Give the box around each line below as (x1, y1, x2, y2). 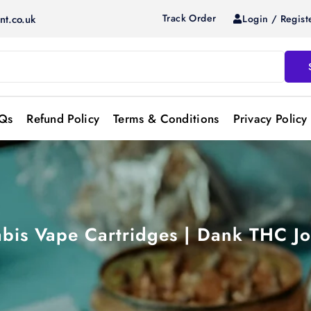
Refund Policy (26, 110, 100, 128)
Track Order (162, 11, 217, 25)
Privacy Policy (233, 110, 308, 128)
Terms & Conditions (113, 110, 219, 128)
